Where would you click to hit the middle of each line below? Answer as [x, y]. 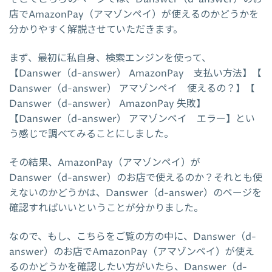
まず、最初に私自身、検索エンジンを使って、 [110, 58]
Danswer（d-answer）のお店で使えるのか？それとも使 [136, 178]
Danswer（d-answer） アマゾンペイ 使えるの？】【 [132, 88]
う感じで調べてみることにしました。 [91, 134]
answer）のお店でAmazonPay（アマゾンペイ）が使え [132, 252]
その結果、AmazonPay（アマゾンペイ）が [105, 162]
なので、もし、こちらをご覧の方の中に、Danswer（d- [133, 236]
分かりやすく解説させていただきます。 [96, 29]
